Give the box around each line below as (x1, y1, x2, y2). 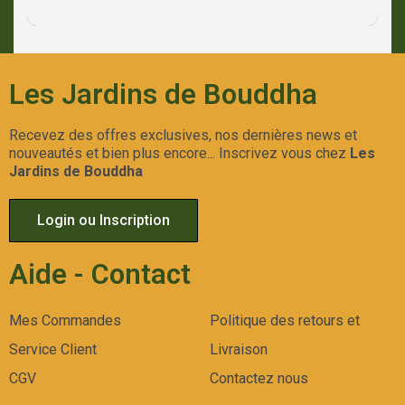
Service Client (9, 341, 97, 358)
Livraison (210, 341, 268, 358)
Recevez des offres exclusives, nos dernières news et (9, 127, 357, 144)
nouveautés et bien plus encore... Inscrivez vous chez (9, 145, 350, 162)
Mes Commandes (9, 312, 121, 329)
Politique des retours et (210, 312, 360, 329)
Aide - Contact (9, 258, 191, 291)
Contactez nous (210, 370, 308, 387)
